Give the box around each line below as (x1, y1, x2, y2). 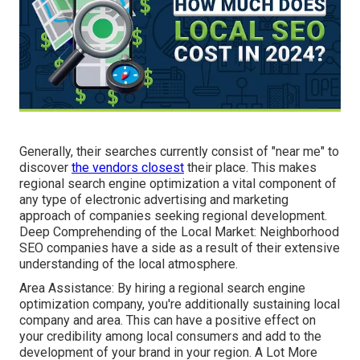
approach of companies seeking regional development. (19, 208, 327, 223)
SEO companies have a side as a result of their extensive (19, 240, 340, 256)
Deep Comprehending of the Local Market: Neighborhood (19, 224, 339, 239)
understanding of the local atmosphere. (19, 256, 238, 272)
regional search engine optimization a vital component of (19, 176, 337, 191)
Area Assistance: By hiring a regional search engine (19, 280, 305, 296)
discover (19, 160, 72, 175)
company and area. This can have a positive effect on (19, 313, 316, 328)
